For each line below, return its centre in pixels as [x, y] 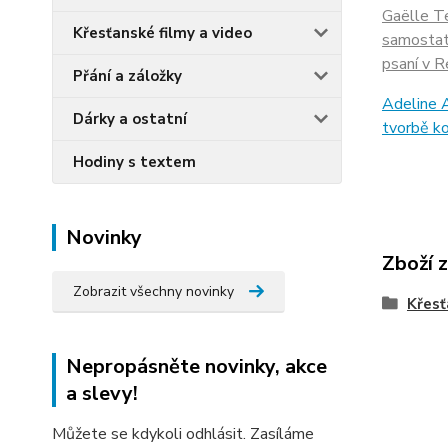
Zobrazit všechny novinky [153, 291]
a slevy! [102, 393]
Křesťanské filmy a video [162, 33]
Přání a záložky [127, 76]
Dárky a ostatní [130, 119]
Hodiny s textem [134, 162]
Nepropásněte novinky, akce [196, 366]
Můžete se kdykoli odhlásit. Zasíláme [183, 434]
